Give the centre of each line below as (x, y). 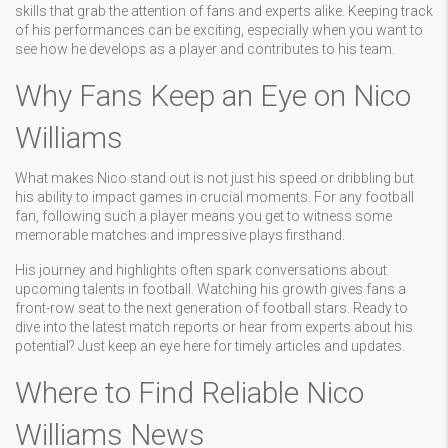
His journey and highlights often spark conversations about (201, 270)
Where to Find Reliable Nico (189, 392)
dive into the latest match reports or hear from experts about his (214, 327)
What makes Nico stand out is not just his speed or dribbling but (214, 178)
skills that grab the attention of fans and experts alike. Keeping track (224, 11)
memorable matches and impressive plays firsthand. (180, 235)
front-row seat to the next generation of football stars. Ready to (211, 308)
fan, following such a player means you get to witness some (203, 216)
